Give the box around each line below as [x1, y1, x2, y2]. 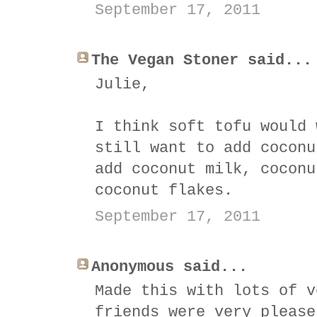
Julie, [95, 75, 150, 93]
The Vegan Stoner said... [91, 51, 312, 69]
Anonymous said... [91, 258, 248, 276]
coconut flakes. [95, 181, 233, 200]
